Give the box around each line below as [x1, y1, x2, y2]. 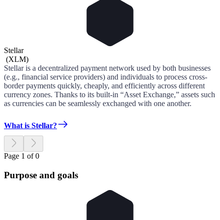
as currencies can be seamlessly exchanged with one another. [4, 99, 192, 108]
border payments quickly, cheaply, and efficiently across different [4, 82, 205, 90]
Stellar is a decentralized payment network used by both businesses [4, 64, 211, 73]
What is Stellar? [4, 121, 57, 130]
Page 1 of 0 [4, 152, 39, 161]
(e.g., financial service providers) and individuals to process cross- [4, 73, 207, 82]
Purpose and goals [4, 170, 78, 181]
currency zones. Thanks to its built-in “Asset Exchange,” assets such [4, 90, 215, 99]
